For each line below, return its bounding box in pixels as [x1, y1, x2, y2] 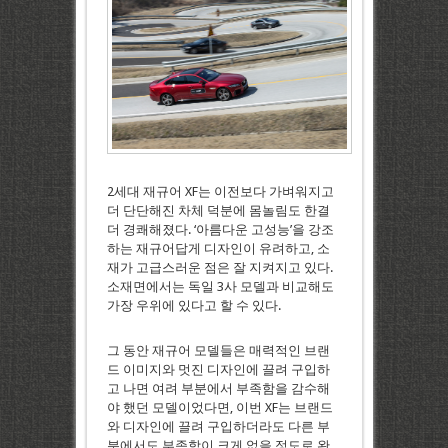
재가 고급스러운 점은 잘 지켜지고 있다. [106, 260, 333, 276]
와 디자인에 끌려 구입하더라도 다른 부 [106, 419, 330, 435]
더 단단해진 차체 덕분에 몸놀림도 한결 [106, 203, 330, 219]
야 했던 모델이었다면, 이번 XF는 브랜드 [106, 400, 333, 416]
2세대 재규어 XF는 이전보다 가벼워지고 [106, 184, 334, 200]
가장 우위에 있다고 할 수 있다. [106, 298, 281, 314]
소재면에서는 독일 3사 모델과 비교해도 [106, 279, 334, 295]
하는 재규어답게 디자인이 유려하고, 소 [106, 241, 330, 257]
